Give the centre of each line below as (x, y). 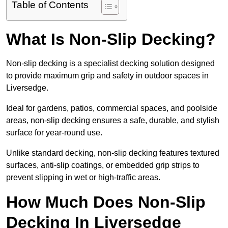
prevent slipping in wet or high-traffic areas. (84, 178)
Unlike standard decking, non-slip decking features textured (113, 153)
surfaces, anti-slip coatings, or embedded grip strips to (103, 165)
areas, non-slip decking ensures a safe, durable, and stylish (113, 121)
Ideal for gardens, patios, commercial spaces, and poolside (112, 108)
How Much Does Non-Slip (106, 202)
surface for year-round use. (54, 133)
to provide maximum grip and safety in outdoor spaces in (107, 76)
